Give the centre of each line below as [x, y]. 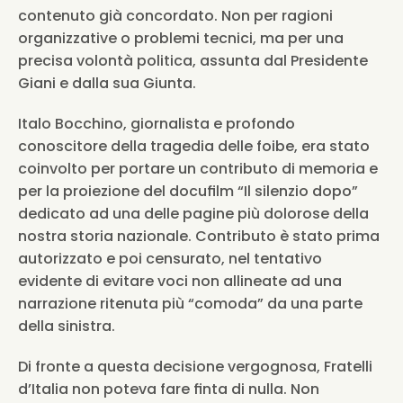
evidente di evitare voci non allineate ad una [180, 281]
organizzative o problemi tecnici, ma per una [181, 38]
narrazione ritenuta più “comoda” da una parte [190, 304]
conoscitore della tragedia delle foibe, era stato [194, 146]
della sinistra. [67, 326]
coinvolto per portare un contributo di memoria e [198, 169]
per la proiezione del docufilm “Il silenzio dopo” [188, 191]
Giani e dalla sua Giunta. [107, 83]
